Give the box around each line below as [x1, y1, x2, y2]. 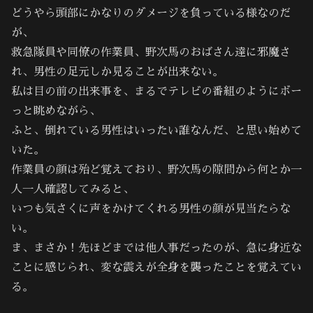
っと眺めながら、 [11, 105, 101, 117]
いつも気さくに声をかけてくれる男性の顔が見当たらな [11, 203, 291, 215]
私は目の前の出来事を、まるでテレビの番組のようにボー [11, 86, 302, 98]
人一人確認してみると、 [11, 184, 134, 196]
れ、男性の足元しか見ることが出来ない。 [11, 66, 224, 78]
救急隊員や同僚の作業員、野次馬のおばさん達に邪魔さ [11, 47, 291, 59]
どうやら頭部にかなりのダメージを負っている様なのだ [11, 8, 291, 20]
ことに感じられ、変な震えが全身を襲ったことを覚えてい [11, 262, 302, 274]
